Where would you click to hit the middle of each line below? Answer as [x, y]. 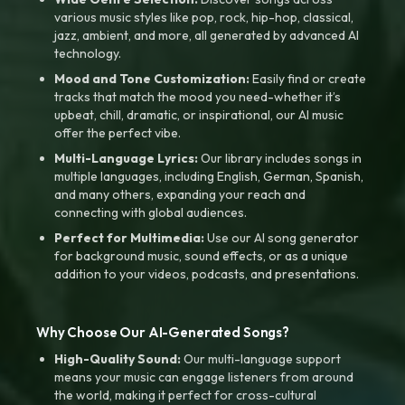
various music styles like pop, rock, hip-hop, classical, [204, 17]
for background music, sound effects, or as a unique [201, 256]
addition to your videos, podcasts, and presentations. [207, 274]
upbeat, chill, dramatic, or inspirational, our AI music [199, 115]
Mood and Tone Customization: [152, 79]
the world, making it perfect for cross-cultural [185, 395]
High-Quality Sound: [118, 359]
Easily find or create [308, 79]
